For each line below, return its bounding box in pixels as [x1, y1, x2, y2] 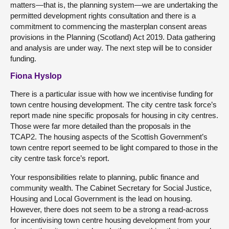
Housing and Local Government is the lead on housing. [10, 194, 192, 203]
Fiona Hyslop [10, 71, 62, 80]
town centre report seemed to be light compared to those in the [10, 143, 218, 152]
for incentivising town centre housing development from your [10, 215, 210, 224]
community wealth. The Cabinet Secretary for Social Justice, [10, 183, 212, 192]
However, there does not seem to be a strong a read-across [10, 204, 209, 214]
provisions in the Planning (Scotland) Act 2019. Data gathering [10, 32, 215, 41]
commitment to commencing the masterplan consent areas [10, 21, 207, 31]
